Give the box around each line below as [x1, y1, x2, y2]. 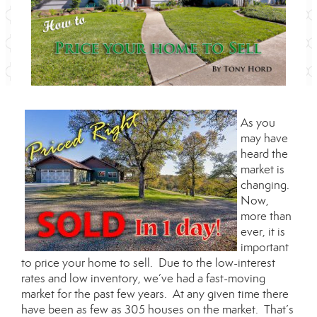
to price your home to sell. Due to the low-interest [21, 255, 275, 270]
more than [241, 209, 292, 224]
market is [241, 162, 284, 177]
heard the [241, 146, 288, 161]
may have [241, 131, 288, 146]
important [241, 240, 289, 255]
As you [241, 115, 275, 130]
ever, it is [241, 224, 285, 239]
